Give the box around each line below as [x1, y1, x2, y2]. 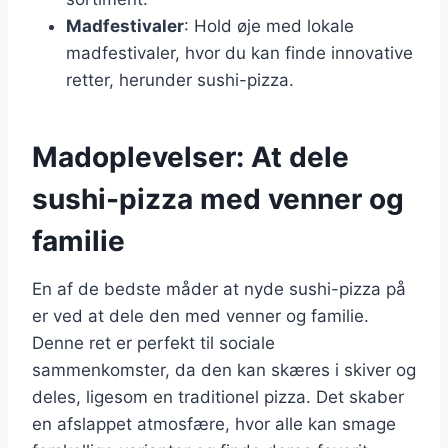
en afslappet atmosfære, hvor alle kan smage [32, 413, 396, 434]
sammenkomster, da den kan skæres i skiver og [32, 359, 416, 380]
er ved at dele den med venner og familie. [32, 305, 369, 326]
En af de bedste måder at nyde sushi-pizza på [32, 278, 406, 299]
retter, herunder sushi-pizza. [66, 69, 294, 90]
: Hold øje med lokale [184, 15, 354, 36]
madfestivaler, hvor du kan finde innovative [66, 42, 413, 63]
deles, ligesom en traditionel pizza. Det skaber [32, 386, 404, 407]
